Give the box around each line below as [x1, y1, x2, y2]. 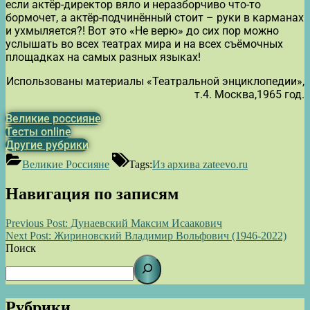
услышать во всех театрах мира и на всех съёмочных [6, 37, 283, 51]
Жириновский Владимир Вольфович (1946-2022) [51, 229, 286, 241]
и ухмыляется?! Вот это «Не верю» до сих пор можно [6, 24, 279, 37]
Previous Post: [6, 217, 68, 229]
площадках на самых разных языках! [6, 50, 201, 64]
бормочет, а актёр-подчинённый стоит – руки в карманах [6, 10, 304, 24]
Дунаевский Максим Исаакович [68, 217, 222, 229]
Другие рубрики [6, 138, 89, 152]
